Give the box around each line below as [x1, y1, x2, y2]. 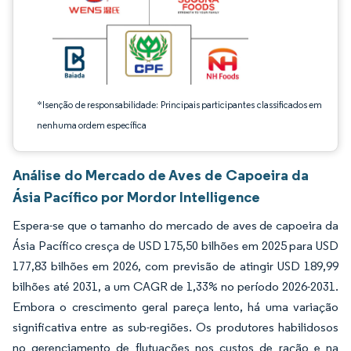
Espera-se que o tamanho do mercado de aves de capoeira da [13, 218, 338, 233]
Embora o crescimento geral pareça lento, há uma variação [13, 299, 338, 314]
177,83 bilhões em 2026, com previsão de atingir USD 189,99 [13, 259, 338, 273]
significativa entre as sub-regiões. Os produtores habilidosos [13, 320, 338, 335]
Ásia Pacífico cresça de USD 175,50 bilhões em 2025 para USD [13, 238, 338, 253]
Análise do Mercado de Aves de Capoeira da [13, 165, 309, 184]
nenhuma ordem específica [37, 119, 147, 131]
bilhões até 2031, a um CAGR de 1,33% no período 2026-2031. [13, 279, 338, 294]
